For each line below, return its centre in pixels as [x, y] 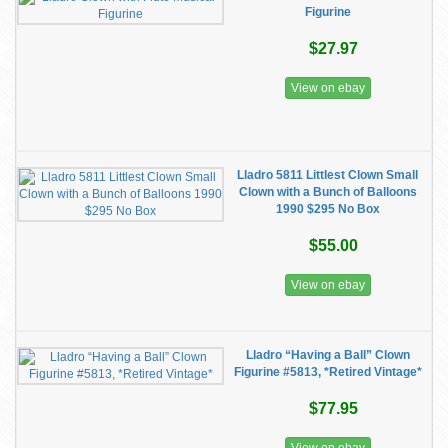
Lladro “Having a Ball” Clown [327, 355]
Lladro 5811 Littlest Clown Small [327, 175]
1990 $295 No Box [327, 209]
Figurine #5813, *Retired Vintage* [327, 372]
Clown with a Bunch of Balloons [327, 192]
